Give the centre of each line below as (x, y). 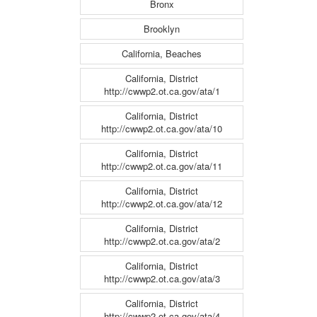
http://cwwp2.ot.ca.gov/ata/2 (162, 241)
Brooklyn (162, 29)
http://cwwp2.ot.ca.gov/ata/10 (162, 129)
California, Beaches (162, 54)
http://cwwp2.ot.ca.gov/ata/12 (162, 204)
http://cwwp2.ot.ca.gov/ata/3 (162, 279)
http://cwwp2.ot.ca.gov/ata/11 (162, 166)
